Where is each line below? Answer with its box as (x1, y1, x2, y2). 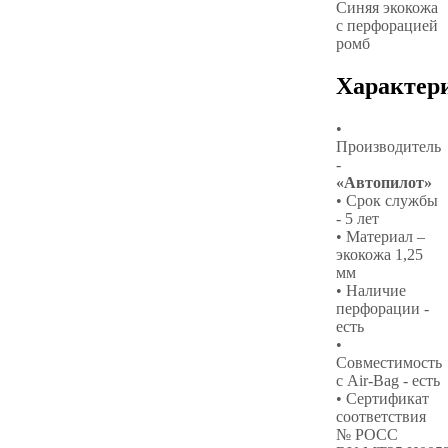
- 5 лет (336, 209, 379, 227)
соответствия (336, 407, 426, 425)
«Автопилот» (336, 173, 432, 191)
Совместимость (336, 353, 442, 371)
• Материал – (336, 227, 425, 245)
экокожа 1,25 (336, 245, 423, 263)
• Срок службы (336, 191, 438, 209)
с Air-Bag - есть (336, 371, 440, 389)
